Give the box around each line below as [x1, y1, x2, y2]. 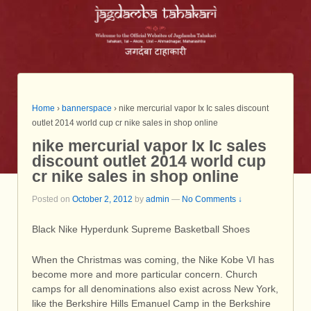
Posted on [32, 194, 72, 204]
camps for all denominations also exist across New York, [32, 283, 278, 294]
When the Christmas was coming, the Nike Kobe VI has [32, 253, 274, 265]
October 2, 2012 [72, 194, 133, 204]
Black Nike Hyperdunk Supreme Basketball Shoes [32, 224, 250, 235]
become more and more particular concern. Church [32, 268, 258, 280]
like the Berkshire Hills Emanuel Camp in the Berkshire [32, 297, 271, 309]
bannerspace [62, 103, 112, 114]
